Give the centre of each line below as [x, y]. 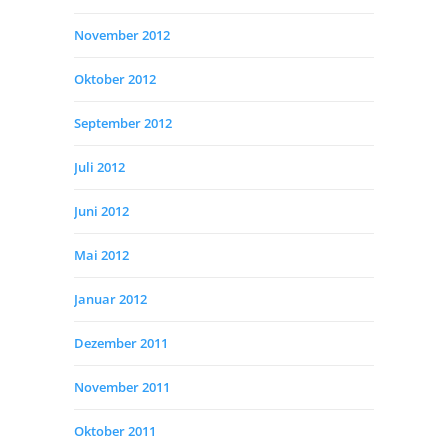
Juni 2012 [101, 211]
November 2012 [122, 35]
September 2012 [123, 123]
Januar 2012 [110, 299]
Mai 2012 [101, 255]
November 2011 [122, 387]
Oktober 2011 [115, 431]
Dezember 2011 [121, 343]
